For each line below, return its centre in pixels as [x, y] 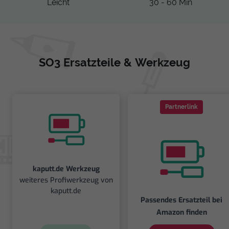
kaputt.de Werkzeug [66, 169]
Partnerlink [181, 107]
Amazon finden [181, 213]
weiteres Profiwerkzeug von [66, 180]
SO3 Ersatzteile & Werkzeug [114, 63]
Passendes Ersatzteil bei [181, 200]
